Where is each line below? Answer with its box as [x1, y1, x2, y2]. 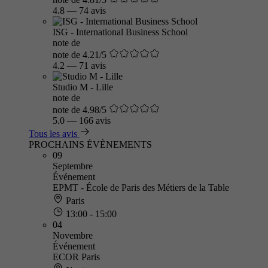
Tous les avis [29, 129, 77, 139]
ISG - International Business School [53, 27, 188, 37]
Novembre [53, 230, 93, 240]
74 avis [79, 5, 106, 16]
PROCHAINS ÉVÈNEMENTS [29, 139, 152, 150]
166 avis [79, 115, 111, 126]
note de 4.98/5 [53, 105, 106, 115]
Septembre [53, 161, 93, 171]
